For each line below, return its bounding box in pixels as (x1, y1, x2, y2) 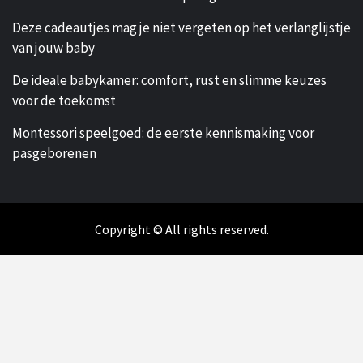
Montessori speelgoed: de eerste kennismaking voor (12, 123, 314, 142)
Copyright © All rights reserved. (94, 220, 269, 237)
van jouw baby (12, 38, 95, 57)
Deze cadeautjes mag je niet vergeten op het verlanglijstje (12, 18, 351, 36)
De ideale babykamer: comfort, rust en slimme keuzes (12, 70, 327, 89)
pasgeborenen (12, 143, 96, 162)
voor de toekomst (12, 91, 116, 109)
